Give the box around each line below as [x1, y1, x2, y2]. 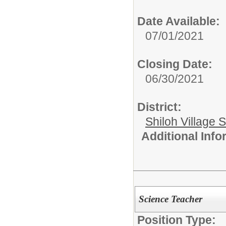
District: [137, 100, 182, 114]
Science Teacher [138, 194, 202, 205]
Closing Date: [137, 57, 212, 71]
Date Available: [137, 14, 220, 28]
